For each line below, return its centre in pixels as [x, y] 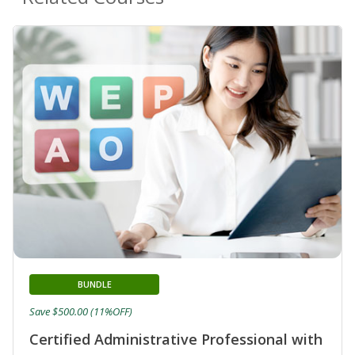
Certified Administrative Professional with [176, 340]
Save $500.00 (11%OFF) [81, 312]
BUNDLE [94, 284]
